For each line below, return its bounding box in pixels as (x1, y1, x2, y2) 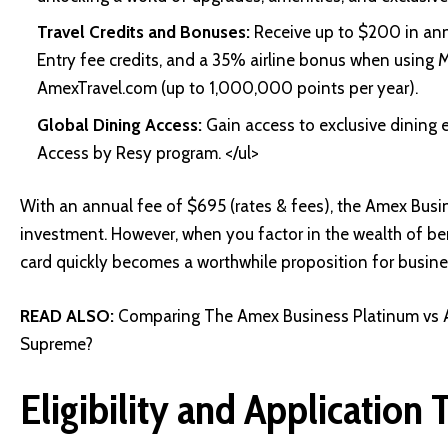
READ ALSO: (20, 305, 114, 326)
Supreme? (20, 333, 93, 354)
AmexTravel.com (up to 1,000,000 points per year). (37, 78, 422, 99)
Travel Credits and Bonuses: (37, 22, 250, 43)
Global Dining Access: (37, 114, 202, 135)
